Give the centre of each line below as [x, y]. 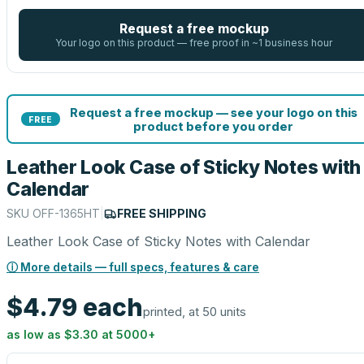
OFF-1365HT [66, 213]
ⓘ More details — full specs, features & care [133, 267]
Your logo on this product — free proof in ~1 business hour [194, 43]
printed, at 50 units [195, 312]
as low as [35, 334]
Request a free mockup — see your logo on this [213, 112]
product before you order [213, 126]
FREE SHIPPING [162, 213]
